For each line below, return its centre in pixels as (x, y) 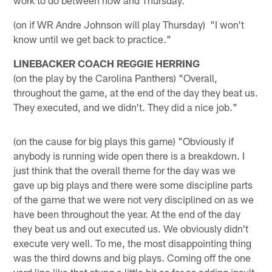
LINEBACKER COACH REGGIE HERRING (107, 63)
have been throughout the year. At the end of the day (127, 213)
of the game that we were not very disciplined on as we (134, 199)
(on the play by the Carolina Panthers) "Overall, (116, 77)
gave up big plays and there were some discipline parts (133, 184)
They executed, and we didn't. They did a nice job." (126, 107)
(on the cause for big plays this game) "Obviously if (124, 141)
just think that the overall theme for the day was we (125, 170)
